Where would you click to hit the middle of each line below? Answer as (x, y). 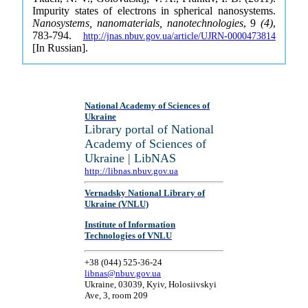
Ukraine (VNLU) (117, 204)
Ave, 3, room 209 (117, 295)
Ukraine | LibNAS (131, 158)
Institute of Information (130, 224)
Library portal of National (150, 129)
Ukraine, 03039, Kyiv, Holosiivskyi (151, 284)
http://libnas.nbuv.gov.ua (132, 171)
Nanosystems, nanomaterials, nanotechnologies (138, 23)
